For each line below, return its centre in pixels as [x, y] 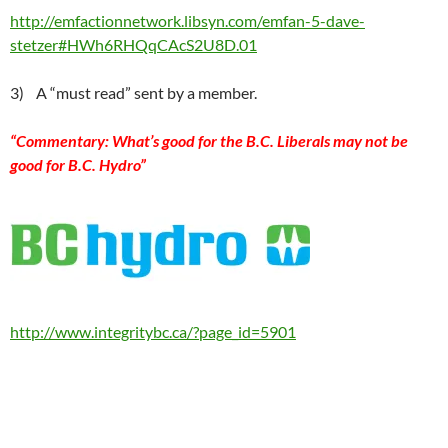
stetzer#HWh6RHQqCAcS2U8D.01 [133, 44]
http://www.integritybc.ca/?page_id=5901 [153, 331]
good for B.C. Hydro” [78, 164]
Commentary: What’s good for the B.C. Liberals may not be [212, 140]
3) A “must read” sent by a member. [133, 92]
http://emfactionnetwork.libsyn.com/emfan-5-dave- [187, 20]
